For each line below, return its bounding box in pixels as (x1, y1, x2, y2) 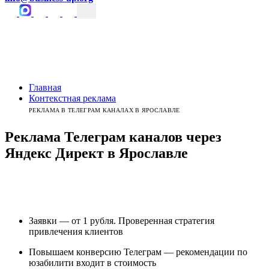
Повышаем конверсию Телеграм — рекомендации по (29, 246, 247, 257)
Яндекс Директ (5, 145, 104, 161)
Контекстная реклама (29, 93, 116, 103)
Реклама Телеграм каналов (5, 128, 183, 145)
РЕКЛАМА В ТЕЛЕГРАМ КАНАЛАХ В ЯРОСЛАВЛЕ (29, 107, 180, 113)
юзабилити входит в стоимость (29, 257, 156, 268)
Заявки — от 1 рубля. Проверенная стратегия (29, 215, 214, 226)
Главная (29, 82, 61, 92)
